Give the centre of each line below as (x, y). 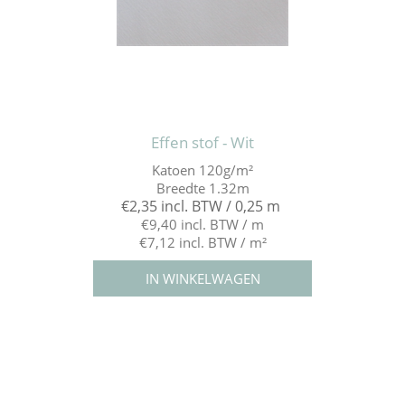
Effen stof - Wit (202, 143)
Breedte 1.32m (202, 188)
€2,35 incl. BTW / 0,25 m (200, 207)
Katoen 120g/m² (202, 170)
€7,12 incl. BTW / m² (202, 243)
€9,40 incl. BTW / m (202, 225)
